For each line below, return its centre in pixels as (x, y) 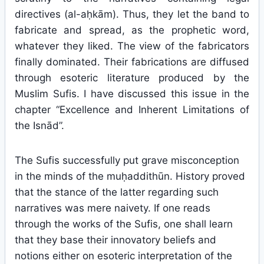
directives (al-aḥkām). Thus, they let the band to (132, 14)
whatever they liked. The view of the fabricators (132, 46)
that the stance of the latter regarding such (117, 192)
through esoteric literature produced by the (132, 78)
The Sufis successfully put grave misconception (127, 160)
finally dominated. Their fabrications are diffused (132, 62)
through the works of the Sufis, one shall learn (124, 224)
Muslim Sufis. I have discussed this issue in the (132, 94)
